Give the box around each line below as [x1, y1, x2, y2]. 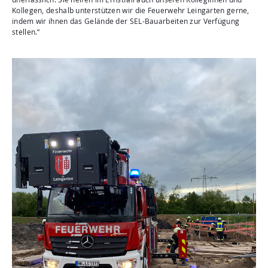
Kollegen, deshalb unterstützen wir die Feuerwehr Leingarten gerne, [12, 5, 249, 16]
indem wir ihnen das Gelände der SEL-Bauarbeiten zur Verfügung [12, 16, 240, 26]
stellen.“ [12, 26, 40, 37]
